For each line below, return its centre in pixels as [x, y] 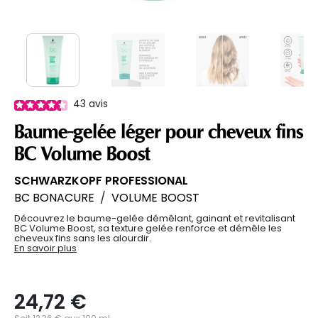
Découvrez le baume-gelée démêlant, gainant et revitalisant [155, 218]
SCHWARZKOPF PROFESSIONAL [101, 180]
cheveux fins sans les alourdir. [83, 238]
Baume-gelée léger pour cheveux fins [159, 132]
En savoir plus [45, 248]
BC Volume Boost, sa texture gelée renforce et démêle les [148, 228]
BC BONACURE [54, 197]
